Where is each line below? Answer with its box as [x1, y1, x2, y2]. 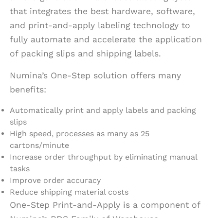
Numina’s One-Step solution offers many [10, 70, 181, 80]
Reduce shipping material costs [10, 187, 128, 197]
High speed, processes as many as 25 [10, 128, 149, 138]
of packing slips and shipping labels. [10, 48, 161, 58]
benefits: [10, 84, 46, 94]
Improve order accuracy [10, 175, 101, 185]
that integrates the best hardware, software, [10, 6, 195, 16]
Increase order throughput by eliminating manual [10, 152, 197, 162]
